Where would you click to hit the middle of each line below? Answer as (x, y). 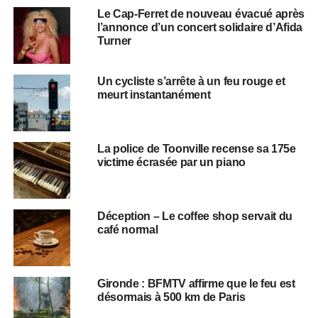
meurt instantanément (155, 95)
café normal (127, 230)
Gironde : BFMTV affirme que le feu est (196, 284)
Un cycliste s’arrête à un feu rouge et (191, 81)
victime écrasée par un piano (172, 162)
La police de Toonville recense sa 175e (196, 149)
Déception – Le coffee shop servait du (195, 216)
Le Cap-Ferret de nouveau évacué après (201, 14)
